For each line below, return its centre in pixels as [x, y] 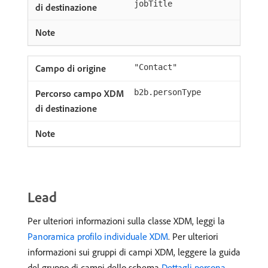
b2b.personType [167, 92]
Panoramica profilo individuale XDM [98, 236]
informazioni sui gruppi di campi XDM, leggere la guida [134, 252]
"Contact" [156, 67]
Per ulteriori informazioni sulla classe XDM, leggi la [126, 221]
